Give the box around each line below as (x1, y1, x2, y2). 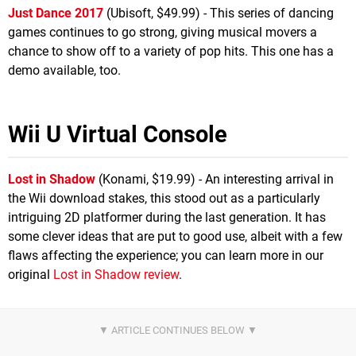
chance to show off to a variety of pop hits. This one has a (8, 43, 334, 59)
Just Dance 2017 (8, 5, 103, 21)
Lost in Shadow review (53, 266, 179, 282)
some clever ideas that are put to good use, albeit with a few (8, 228, 342, 244)
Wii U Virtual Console (8, 120, 227, 148)
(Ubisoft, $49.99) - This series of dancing (103, 5, 334, 21)
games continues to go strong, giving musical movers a (8, 24, 317, 40)
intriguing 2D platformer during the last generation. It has (8, 209, 326, 225)
